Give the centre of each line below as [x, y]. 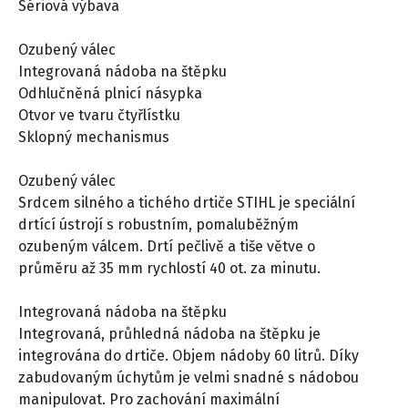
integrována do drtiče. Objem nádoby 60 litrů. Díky [189, 355]
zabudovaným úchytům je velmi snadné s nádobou [189, 377]
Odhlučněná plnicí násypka [110, 93]
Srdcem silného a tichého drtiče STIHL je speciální [187, 202]
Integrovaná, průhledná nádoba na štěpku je [169, 333]
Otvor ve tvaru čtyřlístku [99, 115]
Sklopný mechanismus [94, 137]
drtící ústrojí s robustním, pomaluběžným [158, 224]
